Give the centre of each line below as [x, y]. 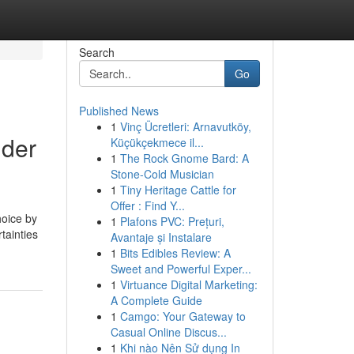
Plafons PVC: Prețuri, [172, 221]
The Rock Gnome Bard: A [184, 158]
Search [96, 52]
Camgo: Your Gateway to [183, 316]
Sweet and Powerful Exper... [181, 269]
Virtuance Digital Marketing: [188, 284]
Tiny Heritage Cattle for [178, 190]
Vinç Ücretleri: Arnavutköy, [185, 126]
